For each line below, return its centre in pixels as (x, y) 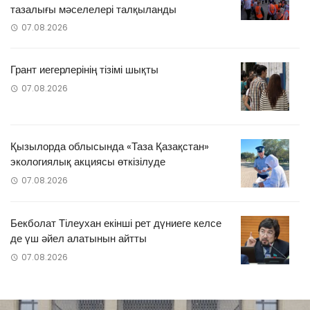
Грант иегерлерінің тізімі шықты (84, 70)
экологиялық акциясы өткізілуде (88, 162)
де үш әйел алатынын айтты (79, 239)
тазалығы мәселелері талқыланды (93, 9)
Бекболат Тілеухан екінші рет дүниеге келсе (116, 224)
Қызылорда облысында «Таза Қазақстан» (110, 147)
